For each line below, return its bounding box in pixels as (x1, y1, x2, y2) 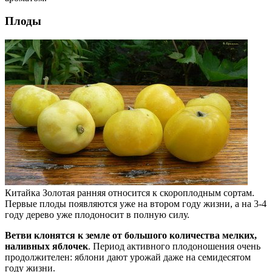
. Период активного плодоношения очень (88, 241, 260, 251)
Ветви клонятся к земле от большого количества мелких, (5, 230, 257, 240)
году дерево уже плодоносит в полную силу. (5, 209, 189, 220)
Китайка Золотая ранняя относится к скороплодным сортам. (5, 188, 254, 198)
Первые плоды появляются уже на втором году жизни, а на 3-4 (5, 199, 267, 209)
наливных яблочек (5, 241, 88, 251)
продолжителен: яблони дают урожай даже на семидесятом (5, 252, 251, 262)
